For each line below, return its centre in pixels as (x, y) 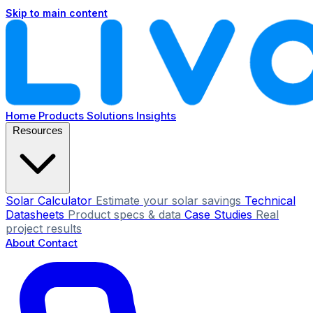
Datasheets (35, 214)
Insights (156, 116)
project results (44, 228)
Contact (58, 243)
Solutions (111, 116)
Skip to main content (57, 13)
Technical (270, 201)
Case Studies (218, 214)
